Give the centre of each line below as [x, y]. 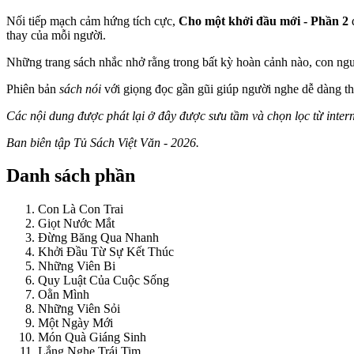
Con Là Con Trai [81, 209]
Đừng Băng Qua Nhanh [98, 238]
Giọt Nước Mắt [76, 224]
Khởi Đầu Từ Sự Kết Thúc [106, 252]
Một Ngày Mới [75, 323]
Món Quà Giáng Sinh [92, 337]
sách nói [80, 88]
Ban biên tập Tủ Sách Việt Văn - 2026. [103, 142]
